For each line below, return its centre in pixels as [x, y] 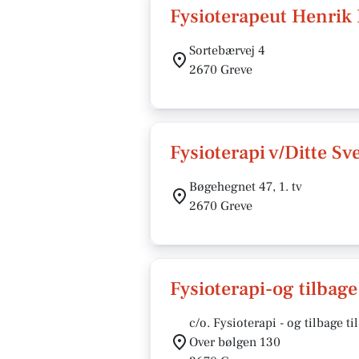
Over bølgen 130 [235, 342]
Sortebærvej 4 [227, 50]
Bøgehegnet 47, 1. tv [246, 187]
